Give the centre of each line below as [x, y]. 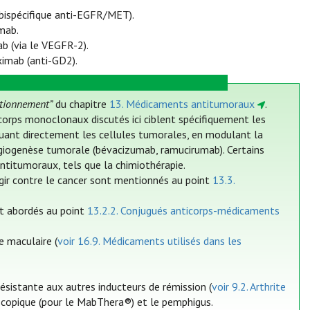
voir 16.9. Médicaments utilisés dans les [150, 241]
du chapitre [81, 104]
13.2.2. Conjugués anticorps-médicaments [184, 211]
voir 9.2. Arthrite [249, 287]
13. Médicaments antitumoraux [182, 104]
